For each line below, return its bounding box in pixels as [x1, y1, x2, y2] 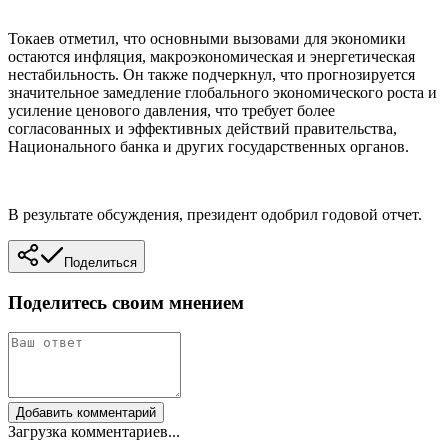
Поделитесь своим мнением [8, 291, 244, 313]
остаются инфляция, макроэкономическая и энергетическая [8, 47, 415, 65]
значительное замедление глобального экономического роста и [8, 83, 437, 101]
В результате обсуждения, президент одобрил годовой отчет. [8, 205, 422, 223]
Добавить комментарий [16, 405, 156, 421]
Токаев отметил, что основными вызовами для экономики [8, 29, 406, 47]
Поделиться [64, 254, 137, 270]
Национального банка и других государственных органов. [8, 137, 409, 155]
